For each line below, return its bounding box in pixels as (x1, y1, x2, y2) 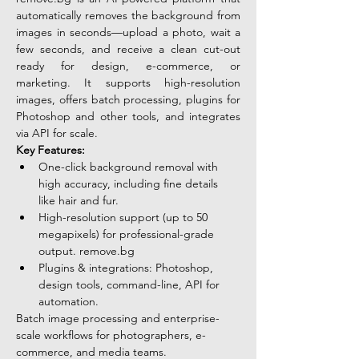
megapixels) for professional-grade (38, 227, 217, 241)
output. (38, 244, 79, 258)
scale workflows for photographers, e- (16, 328, 206, 342)
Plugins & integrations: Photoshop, (38, 260, 216, 275)
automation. (38, 294, 99, 309)
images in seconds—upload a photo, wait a (16, 25, 240, 39)
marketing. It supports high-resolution (16, 75, 240, 90)
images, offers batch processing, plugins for (16, 92, 240, 107)
